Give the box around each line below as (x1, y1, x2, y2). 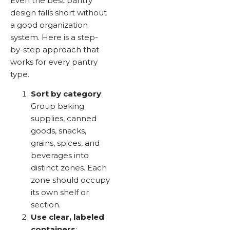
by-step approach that (10, 44, 99, 54)
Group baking (31, 101, 84, 111)
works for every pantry (10, 56, 98, 67)
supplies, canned (31, 113, 97, 123)
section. (31, 199, 61, 209)
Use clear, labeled (31, 212, 104, 222)
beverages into (31, 150, 89, 160)
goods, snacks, (31, 125, 86, 136)
